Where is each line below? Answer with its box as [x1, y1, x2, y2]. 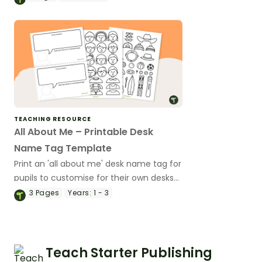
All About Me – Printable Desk [14, 125, 153, 139]
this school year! [14, 186, 81, 198]
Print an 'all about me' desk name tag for [14, 158, 181, 170]
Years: [68, 188, 92, 198]
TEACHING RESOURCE [14, 115, 91, 124]
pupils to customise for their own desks [14, 172, 174, 184]
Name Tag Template [14, 142, 112, 156]
